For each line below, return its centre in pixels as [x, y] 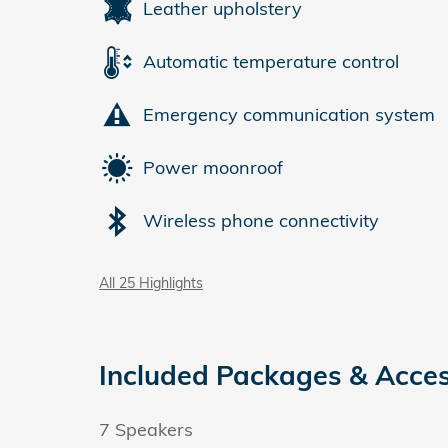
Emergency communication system [289, 114]
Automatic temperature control [271, 61]
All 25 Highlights [151, 282]
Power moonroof [213, 167]
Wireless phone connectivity [261, 220]
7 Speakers [146, 429]
